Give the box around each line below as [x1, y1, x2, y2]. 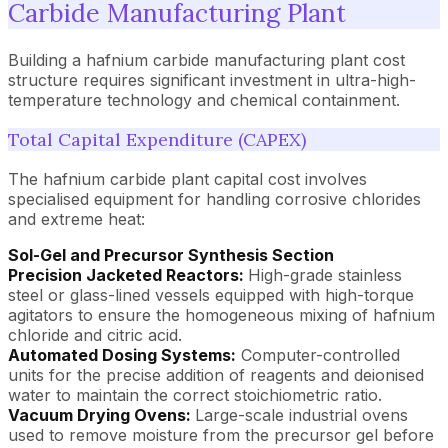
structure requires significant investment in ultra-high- [8, 69, 416, 90]
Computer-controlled [236, 344, 400, 365]
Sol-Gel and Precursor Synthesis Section [8, 244, 334, 265]
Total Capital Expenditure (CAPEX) [8, 127, 306, 151]
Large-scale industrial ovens [195, 404, 408, 425]
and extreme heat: [8, 208, 145, 229]
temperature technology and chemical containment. [8, 89, 400, 110]
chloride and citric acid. [8, 324, 182, 345]
